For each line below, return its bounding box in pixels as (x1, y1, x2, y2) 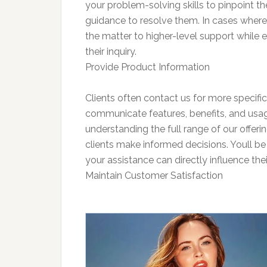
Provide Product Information (85, 61, 210, 73)
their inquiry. (85, 45, 136, 57)
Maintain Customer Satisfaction (85, 169, 223, 181)
